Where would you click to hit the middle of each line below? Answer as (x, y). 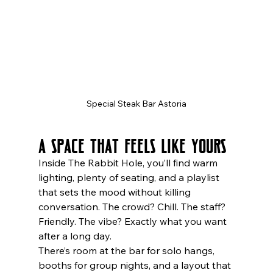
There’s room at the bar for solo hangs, (127, 250)
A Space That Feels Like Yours (132, 144)
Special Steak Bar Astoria (136, 103)
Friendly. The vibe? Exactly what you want (133, 221)
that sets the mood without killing (115, 192)
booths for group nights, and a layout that (136, 265)
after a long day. (75, 236)
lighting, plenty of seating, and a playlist (130, 177)
